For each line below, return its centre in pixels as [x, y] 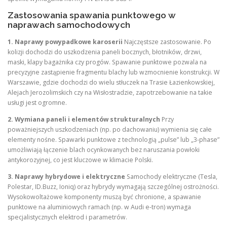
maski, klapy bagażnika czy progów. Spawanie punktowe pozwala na [107, 62]
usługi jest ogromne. [37, 102]
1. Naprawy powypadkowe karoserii [65, 42]
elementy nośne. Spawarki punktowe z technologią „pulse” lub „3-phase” [113, 139]
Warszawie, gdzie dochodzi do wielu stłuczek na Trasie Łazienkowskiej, [111, 82]
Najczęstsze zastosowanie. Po [167, 42]
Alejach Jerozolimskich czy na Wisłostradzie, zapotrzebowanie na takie [110, 92]
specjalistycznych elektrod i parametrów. [67, 217]
